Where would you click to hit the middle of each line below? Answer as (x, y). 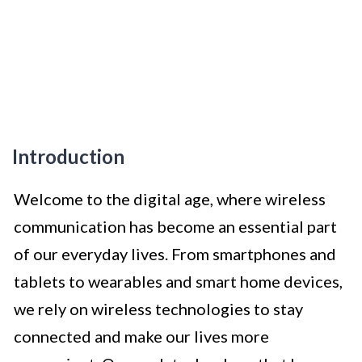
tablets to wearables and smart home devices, (178, 282)
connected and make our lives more (141, 337)
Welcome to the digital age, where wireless (170, 199)
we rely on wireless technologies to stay (158, 309)
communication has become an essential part (175, 227)
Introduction (68, 157)
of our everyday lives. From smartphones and (175, 254)
